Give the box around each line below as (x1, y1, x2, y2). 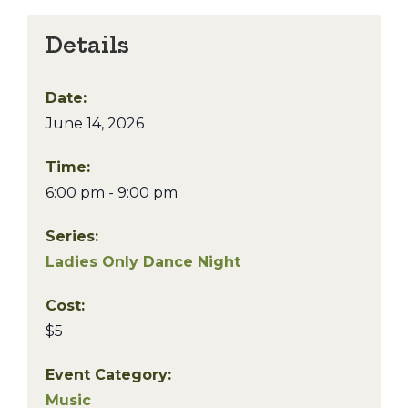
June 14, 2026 (46, 115, 144, 132)
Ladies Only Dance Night (46, 253, 240, 270)
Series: (46, 228, 98, 245)
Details (46, 32, 129, 58)
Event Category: (46, 366, 171, 383)
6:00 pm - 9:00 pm (46, 184, 178, 201)
